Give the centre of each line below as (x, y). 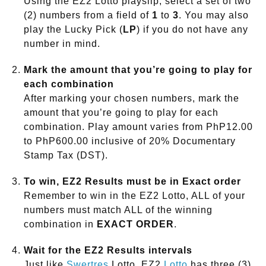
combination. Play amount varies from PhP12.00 (138, 127)
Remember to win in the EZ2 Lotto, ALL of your (134, 196)
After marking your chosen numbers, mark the (132, 99)
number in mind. (62, 44)
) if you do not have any (192, 30)
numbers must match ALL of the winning (118, 210)
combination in (60, 224)
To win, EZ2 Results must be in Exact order (132, 182)
